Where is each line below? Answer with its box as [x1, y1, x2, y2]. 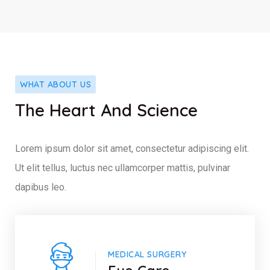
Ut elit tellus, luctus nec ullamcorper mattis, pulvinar [15, 162, 230, 174]
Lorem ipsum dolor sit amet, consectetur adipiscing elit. [15, 142, 249, 154]
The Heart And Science [15, 99, 198, 121]
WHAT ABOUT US [20, 78, 92, 90]
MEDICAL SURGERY [108, 248, 187, 260]
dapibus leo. [15, 181, 66, 193]
